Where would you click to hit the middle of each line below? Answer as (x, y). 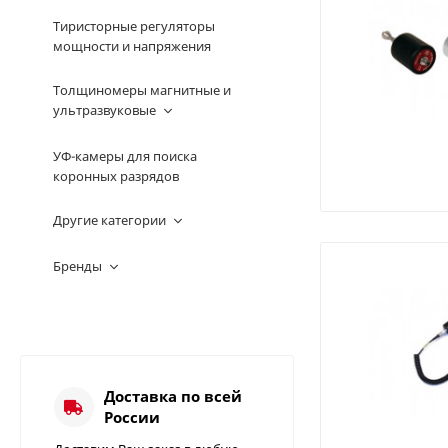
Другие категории (109, 219)
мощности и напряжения (131, 45)
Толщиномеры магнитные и (141, 89)
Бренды (77, 265)
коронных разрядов (115, 175)
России (131, 416)
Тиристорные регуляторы (133, 25)
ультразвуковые (104, 109)
